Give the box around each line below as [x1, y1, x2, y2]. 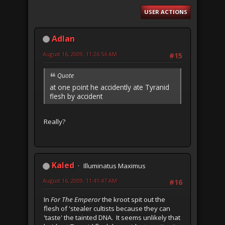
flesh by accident [50, 91, 102, 101]
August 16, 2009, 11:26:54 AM [43, 50, 117, 58]
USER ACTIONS [144, 8, 187, 16]
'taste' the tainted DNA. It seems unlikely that [44, 213, 180, 222]
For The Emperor [51, 195, 100, 204]
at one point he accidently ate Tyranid [50, 82, 169, 92]
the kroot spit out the [100, 195, 165, 204]
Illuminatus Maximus [83, 161, 146, 171]
